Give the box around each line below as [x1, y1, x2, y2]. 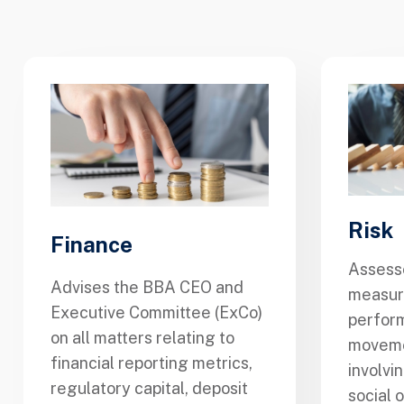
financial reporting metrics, [50, 353, 252, 373]
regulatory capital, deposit [50, 379, 248, 399]
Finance [50, 232, 133, 258]
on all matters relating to [50, 328, 234, 348]
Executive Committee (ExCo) [50, 303, 262, 323]
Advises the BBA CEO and [50, 278, 243, 298]
